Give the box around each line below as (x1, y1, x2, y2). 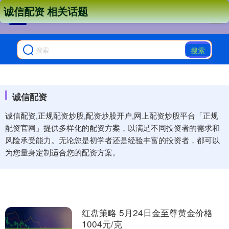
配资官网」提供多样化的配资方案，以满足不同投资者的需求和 (5, 122, 220, 133)
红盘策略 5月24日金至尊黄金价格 (81, 206, 213, 219)
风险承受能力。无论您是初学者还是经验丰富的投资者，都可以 (5, 134, 220, 145)
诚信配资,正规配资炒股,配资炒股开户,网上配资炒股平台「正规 (5, 110, 218, 121)
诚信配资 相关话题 (4, 4, 88, 18)
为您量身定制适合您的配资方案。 (5, 147, 120, 157)
